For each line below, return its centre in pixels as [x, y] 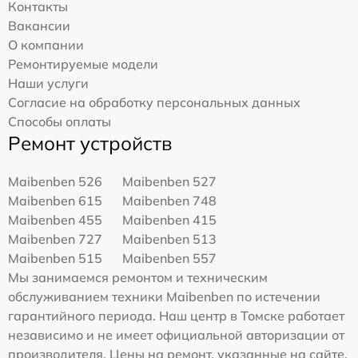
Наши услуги [48, 83]
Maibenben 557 [170, 258]
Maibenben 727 [55, 239]
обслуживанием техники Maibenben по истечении [164, 296]
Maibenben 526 [55, 181]
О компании [46, 45]
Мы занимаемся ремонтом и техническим [138, 277]
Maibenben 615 [55, 201]
